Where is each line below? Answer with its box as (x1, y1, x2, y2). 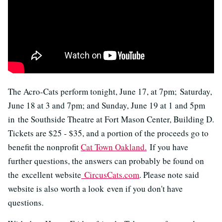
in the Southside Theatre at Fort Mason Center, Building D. (8, 113, 214, 125)
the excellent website (8, 169, 81, 180)
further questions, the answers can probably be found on (8, 155, 204, 166)
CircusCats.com (81, 169, 139, 180)
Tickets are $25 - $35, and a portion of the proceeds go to (8, 127, 209, 139)
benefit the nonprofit (8, 141, 81, 153)
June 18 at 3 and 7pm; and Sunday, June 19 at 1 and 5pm (8, 100, 205, 111)
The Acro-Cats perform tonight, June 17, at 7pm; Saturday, (8, 86, 212, 97)
